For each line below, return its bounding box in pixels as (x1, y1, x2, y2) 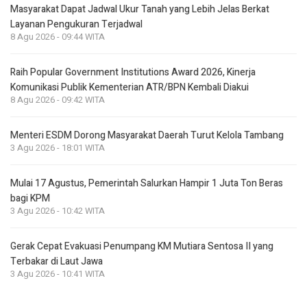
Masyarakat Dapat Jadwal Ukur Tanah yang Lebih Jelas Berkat (10, 1, 269, 16)
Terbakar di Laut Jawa (10, 254, 103, 269)
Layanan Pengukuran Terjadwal (10, 16, 143, 32)
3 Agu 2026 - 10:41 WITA (10, 267, 105, 280)
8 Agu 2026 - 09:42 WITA (10, 93, 105, 106)
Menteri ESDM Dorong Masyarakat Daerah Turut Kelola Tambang (10, 127, 284, 143)
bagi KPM (10, 191, 50, 206)
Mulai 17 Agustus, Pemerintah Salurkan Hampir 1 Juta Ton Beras (10, 175, 283, 191)
